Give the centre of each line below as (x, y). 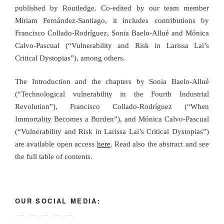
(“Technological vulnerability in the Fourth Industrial (112, 94)
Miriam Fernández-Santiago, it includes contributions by (112, 20)
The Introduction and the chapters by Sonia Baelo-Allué (112, 82)
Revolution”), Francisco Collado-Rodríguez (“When (112, 107)
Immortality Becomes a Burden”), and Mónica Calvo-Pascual (112, 119)
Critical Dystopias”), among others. (70, 58)
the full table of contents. (54, 157)
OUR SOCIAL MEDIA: (58, 200)
